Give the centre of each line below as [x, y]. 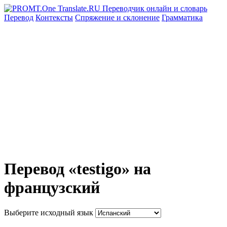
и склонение [138, 17]
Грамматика [182, 17]
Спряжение [96, 17]
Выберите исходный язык [49, 212]
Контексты [54, 17]
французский [52, 188]
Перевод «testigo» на [78, 169]
